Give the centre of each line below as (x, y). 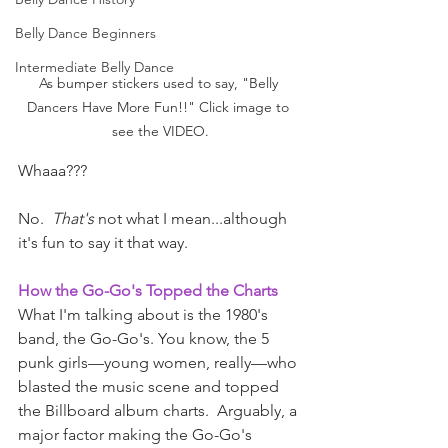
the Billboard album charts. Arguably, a (159, 411)
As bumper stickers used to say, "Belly (160, 83)
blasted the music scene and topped (150, 387)
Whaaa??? (54, 171)
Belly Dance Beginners (85, 33)
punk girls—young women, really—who (159, 363)
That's (73, 219)
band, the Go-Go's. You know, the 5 (145, 339)
